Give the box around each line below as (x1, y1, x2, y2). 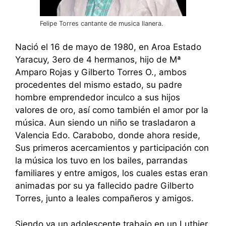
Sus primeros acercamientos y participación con (15, 143, 209, 153)
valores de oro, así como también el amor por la (15, 105, 208, 116)
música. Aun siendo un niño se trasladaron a (15, 118, 196, 128)
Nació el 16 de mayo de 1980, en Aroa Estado (15, 42, 201, 52)
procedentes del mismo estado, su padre (15, 80, 182, 90)
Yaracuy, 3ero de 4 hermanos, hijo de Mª (15, 54, 181, 65)
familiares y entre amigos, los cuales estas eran (15, 168, 208, 179)
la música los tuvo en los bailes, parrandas (15, 155, 188, 166)
